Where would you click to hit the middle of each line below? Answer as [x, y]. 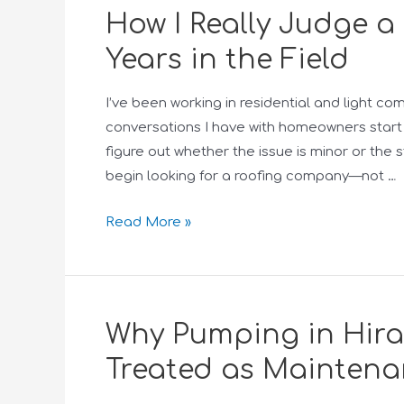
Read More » [148, 222]
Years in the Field [227, 60]
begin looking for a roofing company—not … [251, 176]
